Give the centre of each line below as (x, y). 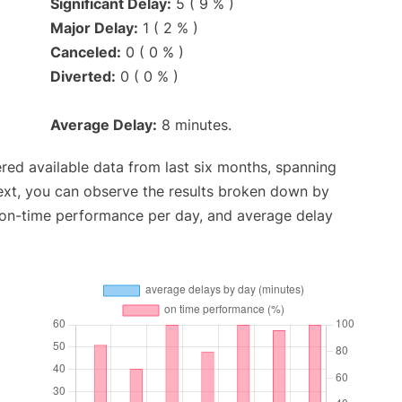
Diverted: (83, 77)
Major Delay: (94, 28)
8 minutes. (194, 125)
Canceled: (86, 52)
